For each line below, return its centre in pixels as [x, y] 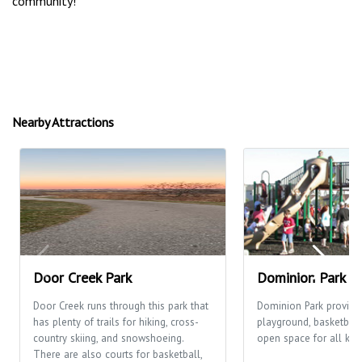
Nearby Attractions [63, 122]
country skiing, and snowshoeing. [108, 338]
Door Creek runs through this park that [121, 305]
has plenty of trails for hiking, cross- [116, 322]
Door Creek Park [82, 277]
